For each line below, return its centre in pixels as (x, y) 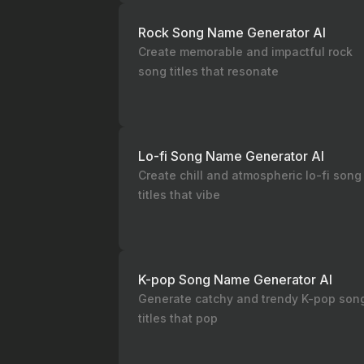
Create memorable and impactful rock (245, 52)
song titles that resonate (208, 71)
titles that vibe (179, 195)
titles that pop (178, 318)
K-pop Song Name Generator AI (235, 279)
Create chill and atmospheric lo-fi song (250, 175)
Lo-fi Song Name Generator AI (231, 156)
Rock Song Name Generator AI (232, 32)
